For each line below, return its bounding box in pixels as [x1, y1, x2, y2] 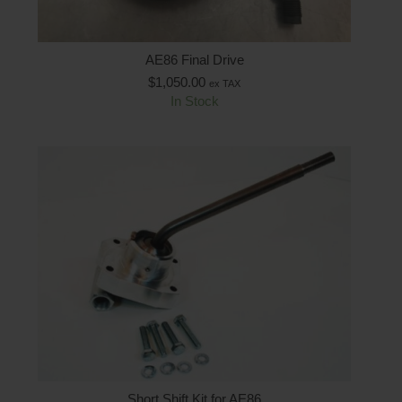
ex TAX [209, 77, 240, 89]
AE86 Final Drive [144, 51, 244, 67]
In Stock [170, 92, 219, 109]
